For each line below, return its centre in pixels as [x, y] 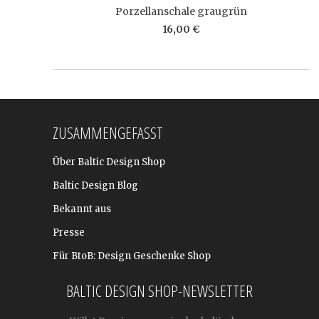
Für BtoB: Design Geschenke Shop [132, 256]
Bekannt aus [82, 209]
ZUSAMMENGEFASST [108, 132]
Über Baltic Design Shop [109, 162]
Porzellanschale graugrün [181, 11]
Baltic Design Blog [95, 185]
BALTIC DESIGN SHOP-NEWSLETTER [159, 291]
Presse [69, 232]
